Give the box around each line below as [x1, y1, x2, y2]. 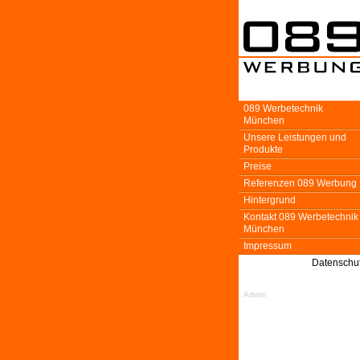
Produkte [243, 144, 283, 155]
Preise [243, 161, 272, 172]
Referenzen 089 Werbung [243, 178, 357, 189]
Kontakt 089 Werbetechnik [243, 211, 358, 223]
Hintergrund [243, 194, 296, 206]
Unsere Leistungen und [243, 132, 346, 143]
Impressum [243, 240, 292, 252]
